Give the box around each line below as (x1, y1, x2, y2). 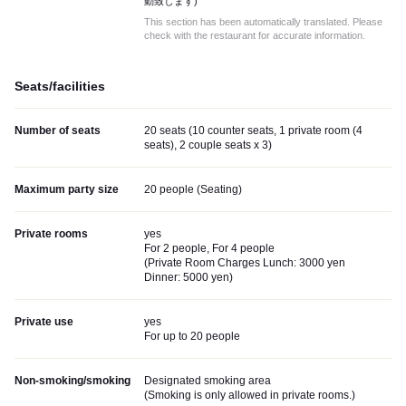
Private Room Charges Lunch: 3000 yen (148, 256, 345, 270)
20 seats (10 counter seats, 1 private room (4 (144, 124, 362, 138)
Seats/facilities (14, 79, 105, 94)
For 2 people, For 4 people (144, 242, 275, 256)
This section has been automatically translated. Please (144, 16, 382, 28)
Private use (14, 315, 73, 329)
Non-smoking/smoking (14, 374, 130, 388)
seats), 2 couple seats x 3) (144, 139, 272, 152)
